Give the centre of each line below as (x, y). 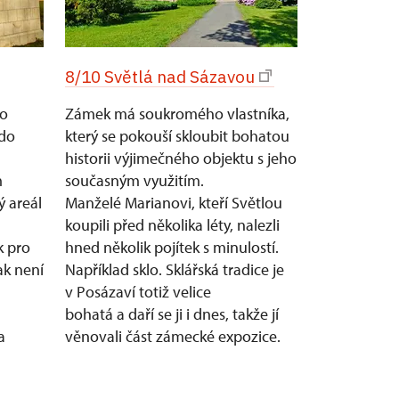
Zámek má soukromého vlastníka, (177, 114)
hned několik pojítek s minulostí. (172, 247)
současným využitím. (134, 180)
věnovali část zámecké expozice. (175, 336)
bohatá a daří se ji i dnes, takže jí (172, 314)
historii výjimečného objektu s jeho (181, 158)
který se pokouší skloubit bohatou (177, 136)
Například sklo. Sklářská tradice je (175, 269)
